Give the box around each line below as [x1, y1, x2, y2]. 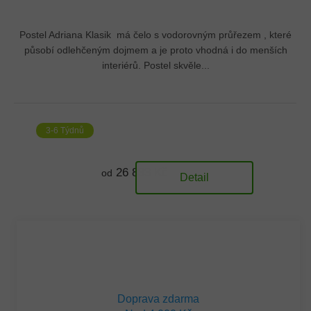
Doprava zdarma [117, 293, 200, 305]
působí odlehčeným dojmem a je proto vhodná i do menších [24, 44, 287, 56]
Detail [180, 171, 209, 184]
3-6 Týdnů [46, 126, 84, 136]
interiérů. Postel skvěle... [101, 60, 210, 72]
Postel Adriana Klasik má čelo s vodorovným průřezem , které [19, 29, 292, 41]
